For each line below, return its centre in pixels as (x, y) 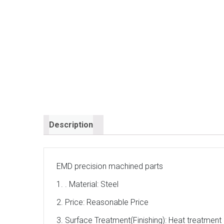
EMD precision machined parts (110, 166)
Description (71, 124)
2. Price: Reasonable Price (102, 202)
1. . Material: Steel (87, 184)
